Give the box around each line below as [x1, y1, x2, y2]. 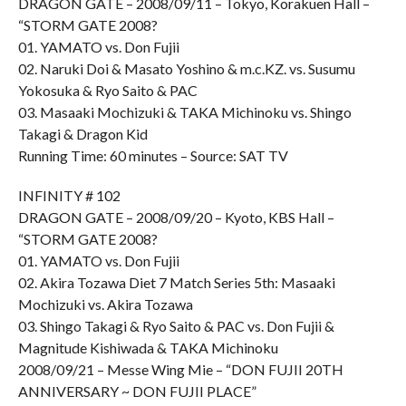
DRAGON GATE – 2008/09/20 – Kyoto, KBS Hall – [17, 208, 334, 226]
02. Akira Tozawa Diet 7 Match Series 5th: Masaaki [17, 274, 335, 291]
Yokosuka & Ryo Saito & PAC [17, 82, 198, 99]
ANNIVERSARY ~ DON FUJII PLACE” [17, 382, 256, 400]
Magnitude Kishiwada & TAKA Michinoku [17, 339, 278, 356]
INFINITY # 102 [17, 187, 121, 204]
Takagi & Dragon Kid [17, 125, 148, 142]
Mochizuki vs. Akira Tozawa [17, 295, 193, 313]
